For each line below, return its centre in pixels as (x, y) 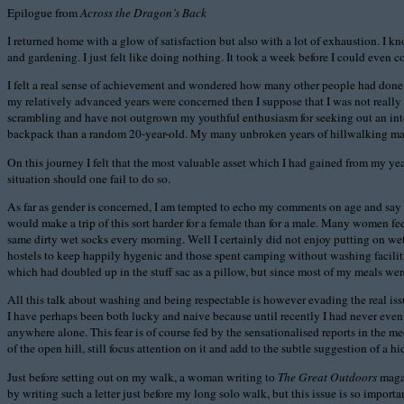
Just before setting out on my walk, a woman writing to (142, 376)
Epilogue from (44, 12)
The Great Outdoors (327, 376)
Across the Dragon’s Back (143, 12)
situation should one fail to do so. (89, 178)
